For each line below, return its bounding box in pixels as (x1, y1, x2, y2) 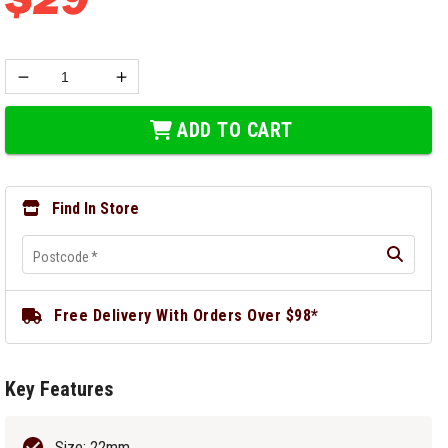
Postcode (33, 249, 90, 265)
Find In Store (52, 199, 140, 218)
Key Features (5, 377, 114, 401)
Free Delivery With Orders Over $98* (54, 306, 319, 325)
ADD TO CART (177, 118, 293, 142)
